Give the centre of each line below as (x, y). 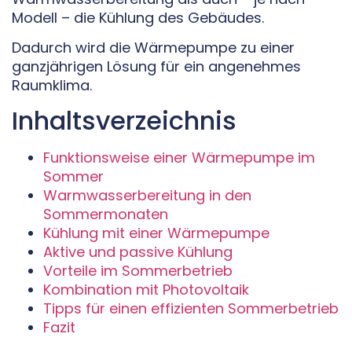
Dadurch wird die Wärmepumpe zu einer (153, 47)
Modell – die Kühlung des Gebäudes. (138, 17)
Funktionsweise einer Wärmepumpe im (179, 158)
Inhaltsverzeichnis (124, 121)
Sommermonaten (106, 214)
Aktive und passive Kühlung (138, 252)
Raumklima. (52, 85)
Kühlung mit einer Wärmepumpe (156, 233)
